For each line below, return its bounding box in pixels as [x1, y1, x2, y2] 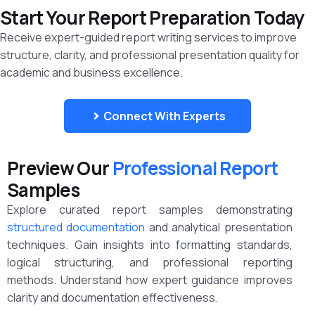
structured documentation [7, 219, 146, 235]
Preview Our [7, 155, 112, 181]
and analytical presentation [145, 219, 292, 235]
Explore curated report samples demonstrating [7, 201, 292, 217]
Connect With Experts [103, 108, 226, 124]
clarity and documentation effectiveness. [7, 289, 218, 305]
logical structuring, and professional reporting [7, 254, 292, 270]
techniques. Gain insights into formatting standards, [7, 236, 292, 252]
